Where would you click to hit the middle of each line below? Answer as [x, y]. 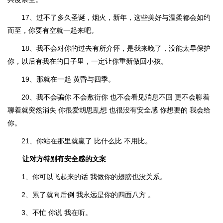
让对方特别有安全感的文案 [64, 159]
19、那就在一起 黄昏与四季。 [68, 79]
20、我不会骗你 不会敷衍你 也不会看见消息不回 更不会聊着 [115, 97]
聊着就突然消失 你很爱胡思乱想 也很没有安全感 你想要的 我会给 [109, 110]
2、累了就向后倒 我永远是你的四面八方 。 [88, 195]
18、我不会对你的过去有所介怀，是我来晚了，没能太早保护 [116, 48]
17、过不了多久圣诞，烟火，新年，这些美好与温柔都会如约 [116, 17]
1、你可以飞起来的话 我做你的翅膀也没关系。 [94, 177]
